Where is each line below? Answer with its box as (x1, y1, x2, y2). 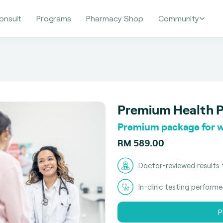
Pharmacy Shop (86, 13, 143, 23)
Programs (36, 13, 71, 23)
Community (158, 13, 199, 23)
